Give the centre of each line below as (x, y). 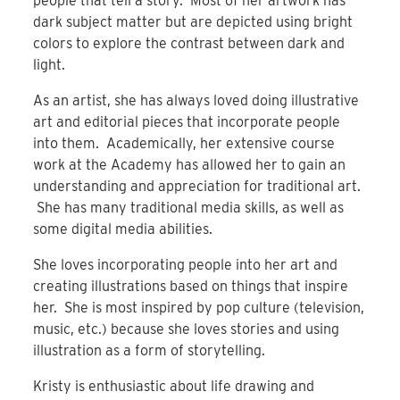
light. (50, 64)
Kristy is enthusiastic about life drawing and (174, 386)
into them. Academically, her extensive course (184, 143)
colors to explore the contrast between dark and (189, 43)
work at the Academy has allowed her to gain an (190, 164)
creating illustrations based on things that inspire (191, 286)
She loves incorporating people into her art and (186, 264)
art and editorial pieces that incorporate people (187, 121)
